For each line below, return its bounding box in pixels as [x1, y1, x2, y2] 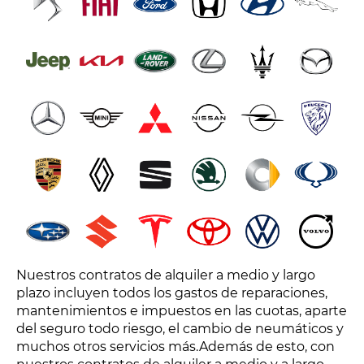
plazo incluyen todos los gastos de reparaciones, [16, 285, 327, 301]
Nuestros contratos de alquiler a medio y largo [16, 267, 315, 284]
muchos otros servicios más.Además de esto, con [16, 339, 335, 355]
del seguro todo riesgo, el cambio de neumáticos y [16, 321, 344, 337]
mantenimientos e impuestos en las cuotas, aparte [16, 303, 347, 319]
